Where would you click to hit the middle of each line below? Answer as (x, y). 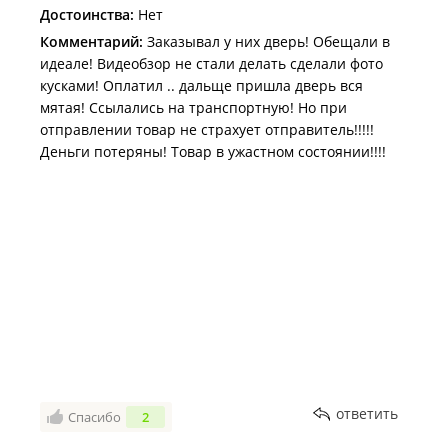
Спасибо (94, 417)
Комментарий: (91, 41)
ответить (367, 413)
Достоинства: (87, 14)
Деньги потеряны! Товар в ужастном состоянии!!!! (213, 151)
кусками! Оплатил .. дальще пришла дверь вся (201, 85)
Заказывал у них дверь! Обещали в (266, 41)
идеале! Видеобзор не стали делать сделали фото (211, 63)
